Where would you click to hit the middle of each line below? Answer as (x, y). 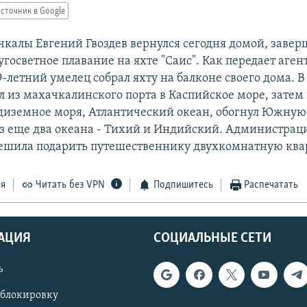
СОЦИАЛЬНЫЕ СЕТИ (212, 238)
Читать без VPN (71, 185)
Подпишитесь (183, 185)
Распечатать (271, 185)
